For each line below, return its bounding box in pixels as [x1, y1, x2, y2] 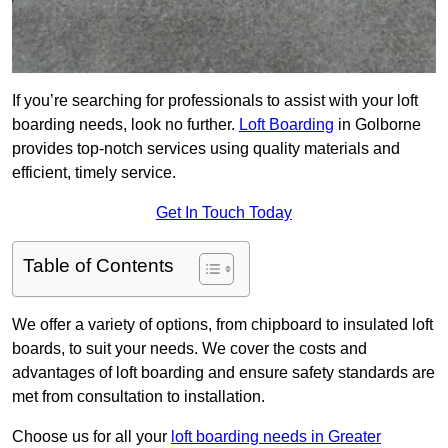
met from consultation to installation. [12, 388, 265, 406]
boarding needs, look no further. [12, 116, 239, 134]
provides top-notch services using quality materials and [12, 140, 400, 158]
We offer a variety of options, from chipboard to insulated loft [12, 316, 433, 334]
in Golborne [334, 116, 421, 134]
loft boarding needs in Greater [171, 428, 381, 446]
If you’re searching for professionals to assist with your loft [12, 92, 418, 110]
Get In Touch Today [156, 204, 292, 222]
